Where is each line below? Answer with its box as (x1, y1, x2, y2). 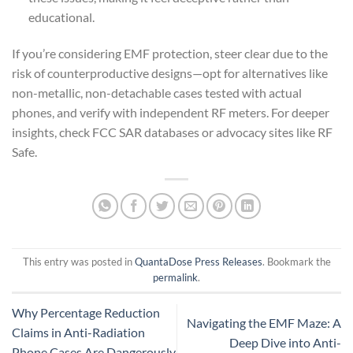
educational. (28, 9, 95, 25)
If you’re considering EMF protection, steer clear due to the (12, 45, 328, 61)
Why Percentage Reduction (12, 305, 160, 321)
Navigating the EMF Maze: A (187, 314, 341, 330)
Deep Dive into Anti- (229, 334, 341, 350)
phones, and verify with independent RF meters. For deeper (12, 104, 329, 120)
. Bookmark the (262, 255, 331, 269)
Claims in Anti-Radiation (12, 325, 145, 340)
